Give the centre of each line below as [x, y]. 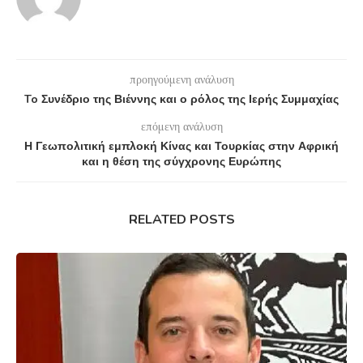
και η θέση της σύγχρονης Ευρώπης [181, 162]
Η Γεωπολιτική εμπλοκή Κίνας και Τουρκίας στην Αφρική [181, 147]
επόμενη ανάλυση [181, 127]
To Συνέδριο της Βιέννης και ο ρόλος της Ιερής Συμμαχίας [181, 100]
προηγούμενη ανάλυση [181, 80]
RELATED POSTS [181, 220]
